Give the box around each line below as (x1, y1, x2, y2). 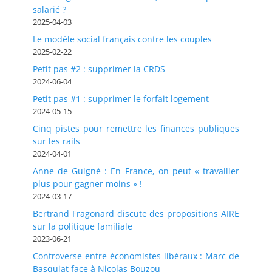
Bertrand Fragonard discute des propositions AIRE (33, 207, 239, 219)
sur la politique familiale (33, 220, 132, 232)
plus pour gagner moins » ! (33, 177, 142, 189)
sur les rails (33, 135, 80, 147)
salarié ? (33, 3, 66, 15)
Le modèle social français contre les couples (33, 33, 212, 45)
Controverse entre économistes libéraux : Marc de (33, 250, 239, 262)
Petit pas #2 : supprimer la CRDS (33, 63, 165, 75)
